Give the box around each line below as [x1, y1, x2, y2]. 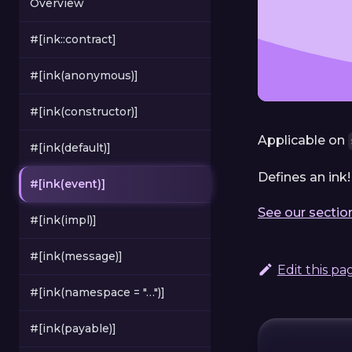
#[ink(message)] [30, 249, 123, 264]
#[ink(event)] [30, 177, 105, 192]
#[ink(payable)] [30, 321, 116, 336]
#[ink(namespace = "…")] [30, 285, 165, 300]
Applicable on [258, 133, 348, 148]
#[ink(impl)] [30, 213, 97, 228]
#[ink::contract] [30, 32, 116, 47]
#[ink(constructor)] [30, 104, 138, 119]
